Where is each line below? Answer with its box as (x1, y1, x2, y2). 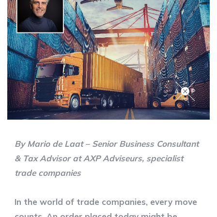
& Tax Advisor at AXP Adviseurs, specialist (15, 153, 183, 163)
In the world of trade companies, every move (15, 196, 197, 207)
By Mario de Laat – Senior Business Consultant (15, 138, 199, 149)
